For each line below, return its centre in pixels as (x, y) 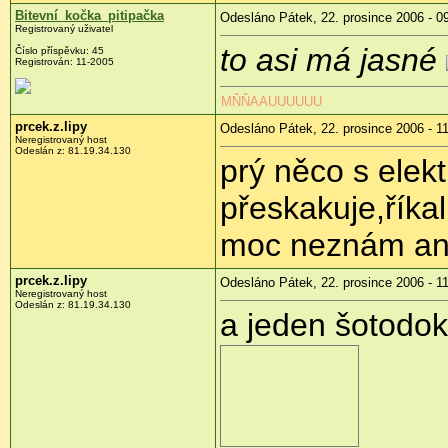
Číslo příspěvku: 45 (59, 51)
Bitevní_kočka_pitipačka (89, 16)
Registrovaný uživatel (64, 29)
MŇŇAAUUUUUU (271, 102)
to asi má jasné (328, 60)
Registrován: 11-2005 (64, 62)
